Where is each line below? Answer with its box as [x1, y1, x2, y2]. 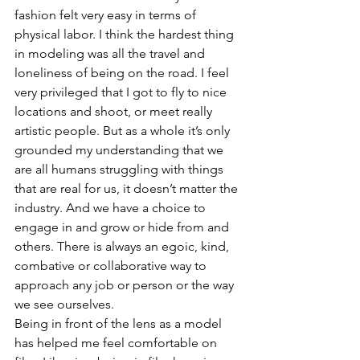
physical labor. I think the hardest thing [14, 27, 237, 43]
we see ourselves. [14, 297, 114, 313]
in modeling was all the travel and [14, 46, 208, 62]
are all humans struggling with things [14, 162, 227, 178]
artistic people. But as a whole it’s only [14, 123, 233, 139]
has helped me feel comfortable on [14, 335, 220, 351]
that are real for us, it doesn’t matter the [14, 181, 241, 197]
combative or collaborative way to [14, 258, 210, 274]
